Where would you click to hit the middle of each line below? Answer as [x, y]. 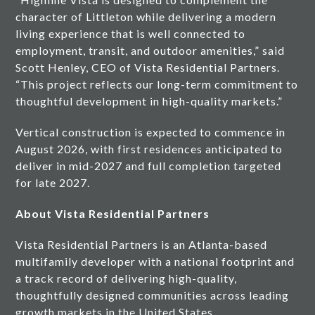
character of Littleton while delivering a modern [146, 17]
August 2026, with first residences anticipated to [149, 149]
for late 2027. [53, 183]
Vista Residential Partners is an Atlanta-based [142, 245]
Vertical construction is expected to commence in [151, 132]
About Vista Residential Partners [113, 214]
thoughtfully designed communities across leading [153, 295]
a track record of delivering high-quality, [127, 278]
